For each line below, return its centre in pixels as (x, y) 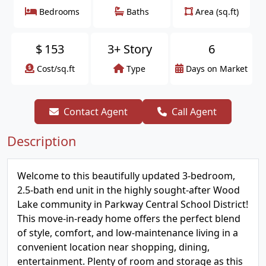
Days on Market (217, 69)
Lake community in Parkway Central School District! (133, 204)
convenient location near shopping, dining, (113, 247)
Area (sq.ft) (217, 12)
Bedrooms (59, 12)
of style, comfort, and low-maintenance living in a (128, 233)
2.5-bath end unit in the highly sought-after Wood (129, 190)
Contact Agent (96, 112)
